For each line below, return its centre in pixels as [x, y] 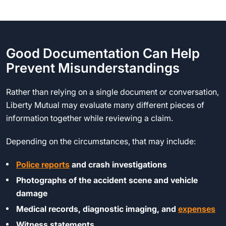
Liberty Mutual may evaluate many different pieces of [105, 105]
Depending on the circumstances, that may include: [101, 141]
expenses [197, 209]
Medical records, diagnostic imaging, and [97, 209]
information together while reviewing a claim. [90, 118]
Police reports [43, 164]
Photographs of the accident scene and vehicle [107, 180]
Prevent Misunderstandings [93, 68]
